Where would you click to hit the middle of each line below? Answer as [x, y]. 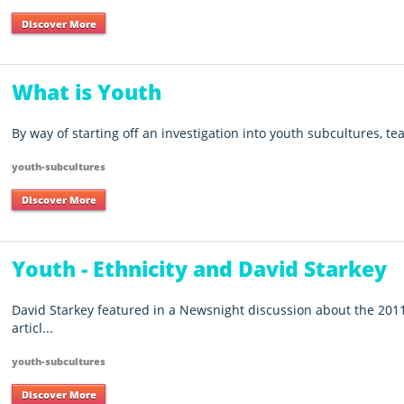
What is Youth [87, 92]
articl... [33, 328]
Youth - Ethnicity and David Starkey [200, 268]
